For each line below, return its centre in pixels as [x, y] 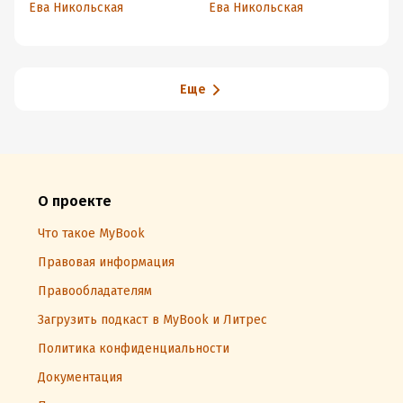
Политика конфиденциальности [134, 349]
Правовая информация [106, 262]
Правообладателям [95, 291]
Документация [80, 377]
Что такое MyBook [91, 233]
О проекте [75, 201]
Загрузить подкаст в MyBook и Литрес [152, 320]
